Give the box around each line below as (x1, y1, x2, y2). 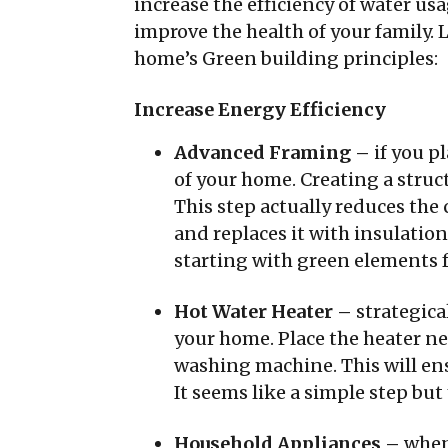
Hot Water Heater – (174, 300, 356, 323)
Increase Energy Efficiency (134, 98, 386, 121)
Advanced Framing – (174, 141, 374, 164)
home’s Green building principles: (134, 47, 438, 70)
